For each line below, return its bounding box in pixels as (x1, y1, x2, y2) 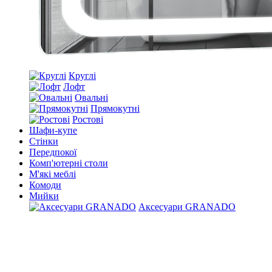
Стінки (29, 136, 58, 146)
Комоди (29, 180, 61, 190)
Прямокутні (90, 103, 140, 114)
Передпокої (29, 147, 76, 157)
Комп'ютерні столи (29, 158, 108, 168)
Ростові (72, 114, 103, 124)
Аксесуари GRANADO (138, 202, 236, 212)
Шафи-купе (29, 125, 77, 135)
